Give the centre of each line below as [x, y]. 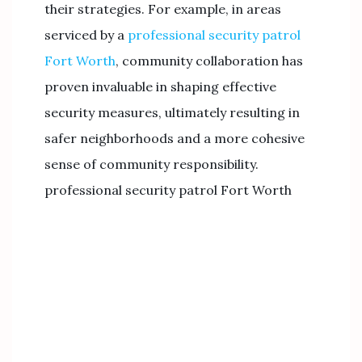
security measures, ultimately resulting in [172, 112]
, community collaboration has [209, 61]
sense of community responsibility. [152, 164]
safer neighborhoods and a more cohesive [175, 138]
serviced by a [86, 35]
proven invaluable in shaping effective [160, 86]
